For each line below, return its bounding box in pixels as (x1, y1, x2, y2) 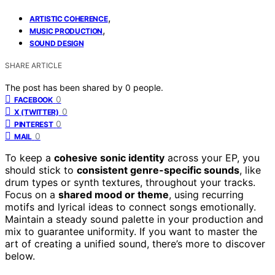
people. (133, 82, 163, 93)
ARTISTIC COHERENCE (29, 14, 108, 23)
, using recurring (169, 188, 244, 201)
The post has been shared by (5, 82, 125, 93)
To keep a (5, 151, 54, 164)
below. (5, 249, 35, 262)
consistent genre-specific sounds (77, 163, 239, 176)
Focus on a (5, 188, 58, 201)
